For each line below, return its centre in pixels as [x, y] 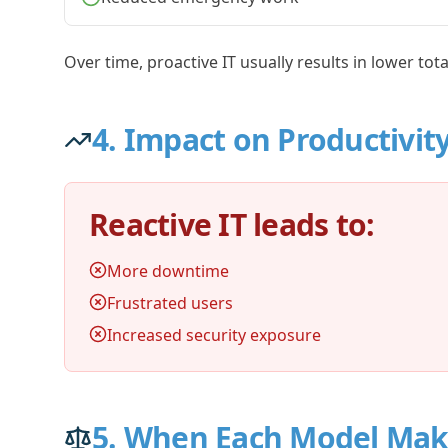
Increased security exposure [214, 335]
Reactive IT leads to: [232, 224]
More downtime [168, 271]
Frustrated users [170, 303]
